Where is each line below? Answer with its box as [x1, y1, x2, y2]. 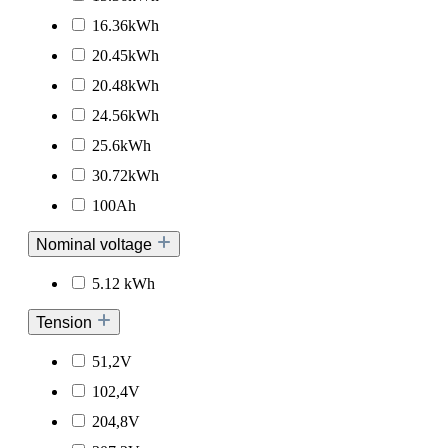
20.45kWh [92, 46, 159, 64]
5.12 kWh [92, 274, 155, 292]
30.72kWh [92, 166, 159, 184]
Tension [36, 313, 96, 331]
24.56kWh [92, 106, 159, 124]
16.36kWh [92, 16, 159, 34]
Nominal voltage [36, 235, 156, 253]
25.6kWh [92, 136, 151, 154]
